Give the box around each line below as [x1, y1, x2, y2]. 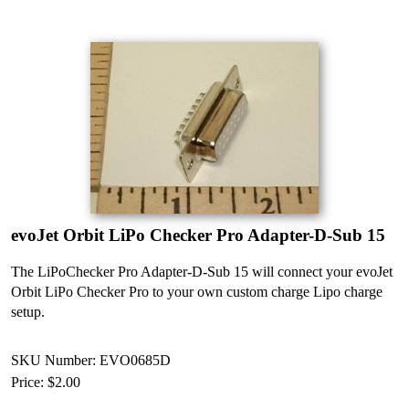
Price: [11, 373, 47, 390]
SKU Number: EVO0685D [11, 351, 171, 368]
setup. [11, 304, 45, 320]
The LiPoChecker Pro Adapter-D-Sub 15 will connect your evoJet [11, 264, 393, 279]
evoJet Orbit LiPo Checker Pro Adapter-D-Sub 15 [11, 225, 385, 245]
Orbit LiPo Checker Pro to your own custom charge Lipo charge [11, 284, 383, 299]
